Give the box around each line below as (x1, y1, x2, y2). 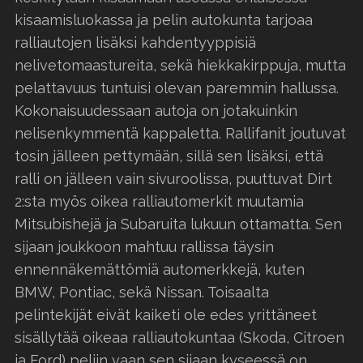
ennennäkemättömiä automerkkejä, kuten (15, 260, 305, 278)
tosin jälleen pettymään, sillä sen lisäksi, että (15, 147, 323, 164)
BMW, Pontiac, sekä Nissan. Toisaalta (15, 283, 269, 301)
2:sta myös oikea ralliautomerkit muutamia (15, 192, 304, 210)
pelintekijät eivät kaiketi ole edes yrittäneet (15, 305, 317, 323)
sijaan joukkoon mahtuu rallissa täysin (15, 237, 274, 255)
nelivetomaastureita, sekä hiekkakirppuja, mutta (15, 56, 346, 74)
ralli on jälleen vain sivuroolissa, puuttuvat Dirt (15, 169, 332, 187)
